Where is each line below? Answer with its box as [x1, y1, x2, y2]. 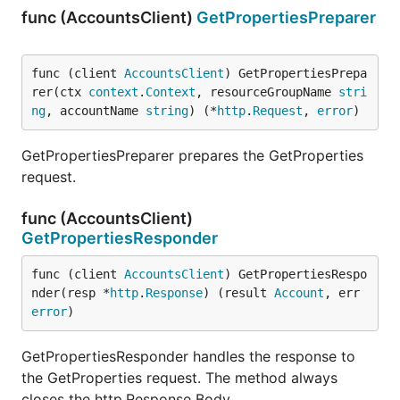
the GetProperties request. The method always [21, 369, 337, 387]
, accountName [46, 104, 146, 118]
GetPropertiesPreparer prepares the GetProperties [21, 146, 363, 164]
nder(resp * [31, 286, 110, 300]
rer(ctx [31, 85, 88, 99]
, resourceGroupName [196, 85, 338, 99]
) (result [203, 286, 274, 300]
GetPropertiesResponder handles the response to [21, 347, 355, 365]
